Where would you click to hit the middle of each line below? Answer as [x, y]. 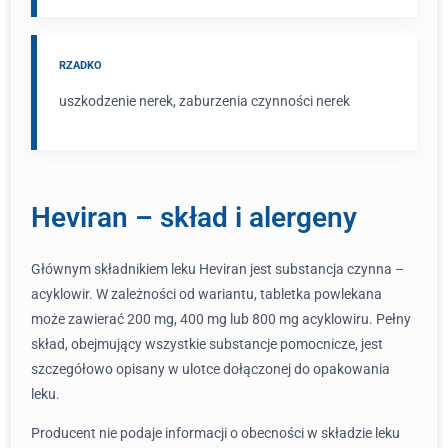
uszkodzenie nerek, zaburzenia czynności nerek [204, 101]
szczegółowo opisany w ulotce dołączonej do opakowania [210, 369]
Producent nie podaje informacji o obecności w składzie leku [215, 433]
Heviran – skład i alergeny [194, 217]
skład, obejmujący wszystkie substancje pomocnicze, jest [207, 344]
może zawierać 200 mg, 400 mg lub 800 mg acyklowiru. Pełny [221, 319]
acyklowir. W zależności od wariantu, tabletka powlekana [206, 294]
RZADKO [80, 65]
